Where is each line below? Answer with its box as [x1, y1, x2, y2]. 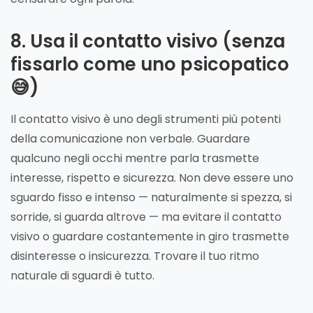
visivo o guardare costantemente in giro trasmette [10, 228, 289, 245]
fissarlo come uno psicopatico [10, 51, 289, 77]
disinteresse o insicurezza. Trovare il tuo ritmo [10, 247, 259, 264]
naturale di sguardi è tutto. [10, 267, 154, 284]
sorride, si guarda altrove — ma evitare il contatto [10, 208, 282, 225]
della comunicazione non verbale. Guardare [10, 130, 250, 147]
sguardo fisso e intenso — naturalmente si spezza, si [10, 189, 292, 205]
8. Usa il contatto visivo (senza [10, 28, 285, 54]
